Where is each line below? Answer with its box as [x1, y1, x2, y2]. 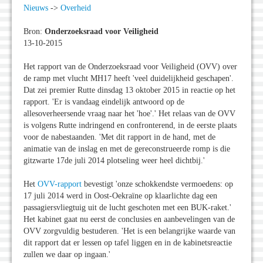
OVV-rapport [38, 180, 82, 189]
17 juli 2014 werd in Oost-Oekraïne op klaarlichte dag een [23, 191, 217, 201]
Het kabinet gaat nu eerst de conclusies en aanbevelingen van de [23, 215, 235, 224]
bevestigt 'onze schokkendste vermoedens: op [82, 180, 233, 189]
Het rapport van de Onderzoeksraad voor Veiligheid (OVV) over [23, 62, 237, 72]
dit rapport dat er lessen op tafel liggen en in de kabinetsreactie [23, 238, 232, 248]
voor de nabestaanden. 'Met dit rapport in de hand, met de [23, 133, 215, 142]
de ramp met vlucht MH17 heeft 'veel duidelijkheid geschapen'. [23, 74, 234, 83]
